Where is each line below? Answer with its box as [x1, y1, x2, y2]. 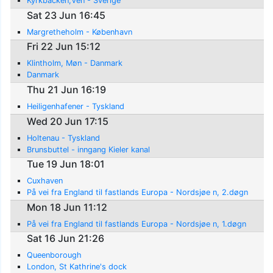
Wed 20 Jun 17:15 [27, 115, 109, 127]
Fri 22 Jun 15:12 [27, 40, 101, 53]
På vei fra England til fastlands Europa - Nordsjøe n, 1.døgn [27, 219, 247, 229]
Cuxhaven [27, 176, 63, 186]
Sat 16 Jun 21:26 [27, 232, 105, 245]
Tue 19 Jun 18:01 [27, 158, 105, 171]
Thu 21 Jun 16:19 [27, 83, 107, 96]
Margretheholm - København [27, 27, 133, 37]
